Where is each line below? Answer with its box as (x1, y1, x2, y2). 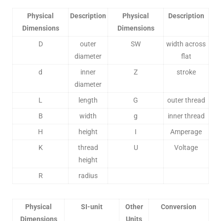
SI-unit (81, 203, 103, 211)
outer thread (167, 96, 205, 105)
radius (78, 172, 98, 180)
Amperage (170, 128, 202, 136)
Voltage (174, 144, 198, 152)
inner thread (167, 112, 205, 120)
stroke (176, 68, 196, 76)
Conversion (161, 203, 196, 211)
